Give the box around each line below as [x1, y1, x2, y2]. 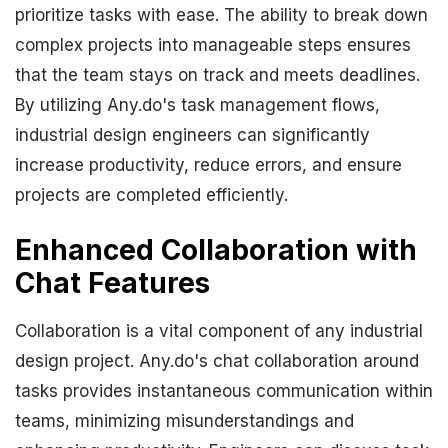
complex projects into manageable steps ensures [15, 35, 411, 55]
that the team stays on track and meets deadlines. [15, 65, 420, 85]
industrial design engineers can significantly [15, 125, 370, 145]
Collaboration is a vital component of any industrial [15, 321, 423, 341]
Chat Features [15, 266, 210, 300]
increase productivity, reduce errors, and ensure [15, 155, 402, 175]
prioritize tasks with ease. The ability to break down [15, 5, 428, 25]
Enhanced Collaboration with [15, 233, 417, 267]
